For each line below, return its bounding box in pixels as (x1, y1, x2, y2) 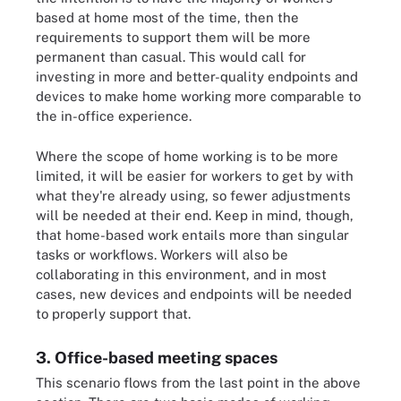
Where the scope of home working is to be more (36, 148, 338, 164)
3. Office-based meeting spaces (36, 347, 277, 367)
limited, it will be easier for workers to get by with (36, 167, 354, 183)
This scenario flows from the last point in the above (36, 374, 361, 390)
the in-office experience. (36, 108, 192, 124)
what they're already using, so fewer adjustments (36, 187, 351, 203)
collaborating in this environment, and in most (36, 266, 327, 282)
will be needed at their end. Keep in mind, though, (36, 207, 354, 223)
